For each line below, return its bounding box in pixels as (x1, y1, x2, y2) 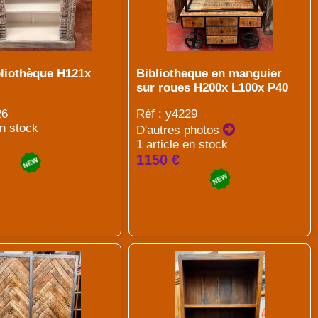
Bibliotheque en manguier (136, 67, 283, 80)
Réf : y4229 (136, 107, 198, 121)
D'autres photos (136, 124, 224, 137)
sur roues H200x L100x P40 (136, 81, 289, 94)
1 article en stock (136, 138, 229, 151)
